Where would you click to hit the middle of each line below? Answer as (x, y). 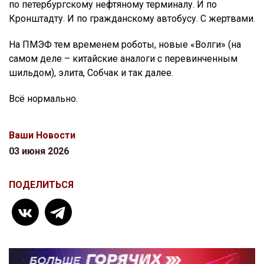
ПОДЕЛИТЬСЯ (41, 185)
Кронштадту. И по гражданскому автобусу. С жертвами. (132, 19)
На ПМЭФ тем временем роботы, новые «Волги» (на (125, 44)
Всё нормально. (43, 99)
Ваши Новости (42, 135)
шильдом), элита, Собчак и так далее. (91, 73)
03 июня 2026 (39, 151)
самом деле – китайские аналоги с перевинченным (123, 59)
